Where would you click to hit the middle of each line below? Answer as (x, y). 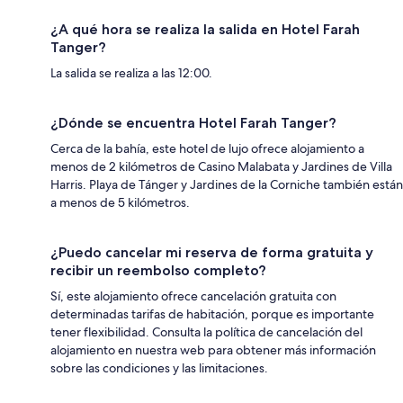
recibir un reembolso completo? (158, 270)
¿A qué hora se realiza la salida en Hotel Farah (205, 29)
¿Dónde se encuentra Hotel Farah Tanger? (193, 122)
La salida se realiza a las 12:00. (131, 72)
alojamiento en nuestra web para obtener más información (213, 349)
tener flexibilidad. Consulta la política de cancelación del (206, 331)
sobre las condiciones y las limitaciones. (159, 367)
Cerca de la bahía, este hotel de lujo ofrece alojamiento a (207, 148)
